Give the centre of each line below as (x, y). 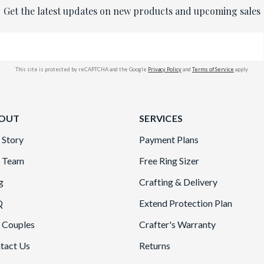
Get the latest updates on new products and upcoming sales (132, 11)
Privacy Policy (164, 69)
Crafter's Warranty (177, 224)
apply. (241, 69)
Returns (155, 245)
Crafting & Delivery (178, 182)
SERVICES (161, 118)
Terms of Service (213, 69)
